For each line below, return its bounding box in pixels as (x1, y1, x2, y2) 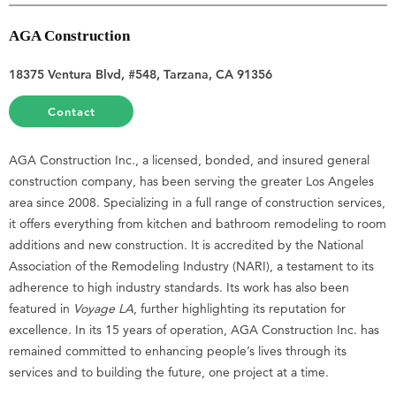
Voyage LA (73, 301, 133, 317)
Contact (47, 104, 95, 119)
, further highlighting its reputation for (133, 301, 346, 317)
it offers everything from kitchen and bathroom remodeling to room (9, 216, 386, 232)
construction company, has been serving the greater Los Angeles (9, 173, 374, 190)
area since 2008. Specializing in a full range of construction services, (9, 194, 385, 211)
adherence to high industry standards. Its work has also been (9, 279, 349, 296)
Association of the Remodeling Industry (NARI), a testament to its (9, 258, 374, 275)
